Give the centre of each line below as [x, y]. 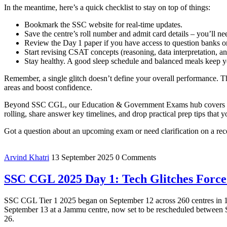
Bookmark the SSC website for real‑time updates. [103, 25]
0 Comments [136, 158]
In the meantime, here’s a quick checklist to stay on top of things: [107, 8]
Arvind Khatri [27, 158]
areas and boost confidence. [48, 88]
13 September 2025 [82, 158]
